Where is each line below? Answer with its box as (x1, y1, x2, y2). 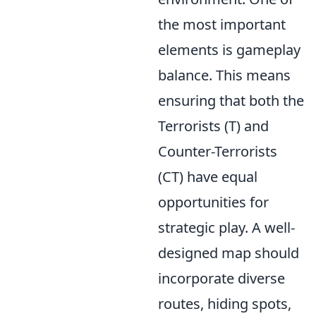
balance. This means (158, 66, 291, 85)
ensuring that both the (158, 91, 304, 110)
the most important (158, 15, 286, 34)
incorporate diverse (158, 269, 285, 288)
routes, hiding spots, (158, 294, 291, 313)
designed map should (158, 243, 299, 262)
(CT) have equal (158, 167, 257, 186)
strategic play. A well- (158, 218, 295, 237)
